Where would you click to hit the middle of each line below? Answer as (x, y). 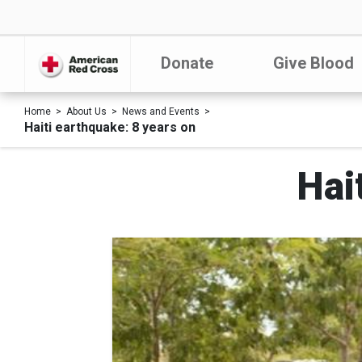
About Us (86, 112)
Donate (187, 63)
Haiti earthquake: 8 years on (110, 127)
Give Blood (313, 63)
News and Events (161, 112)
